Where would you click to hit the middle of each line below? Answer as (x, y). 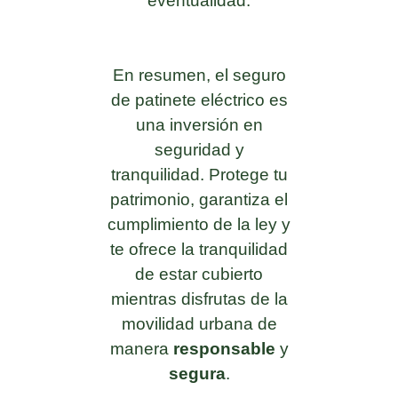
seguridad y (199, 150)
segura (197, 374)
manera (141, 349)
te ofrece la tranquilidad (199, 250)
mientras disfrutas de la (199, 299)
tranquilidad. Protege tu (199, 175)
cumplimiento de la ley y (199, 225)
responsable (226, 349)
